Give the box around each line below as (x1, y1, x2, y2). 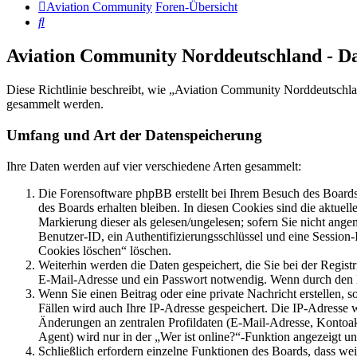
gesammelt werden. (6, 97, 104, 112)
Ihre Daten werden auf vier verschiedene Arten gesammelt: (6, 159, 301, 173)
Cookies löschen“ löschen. (38, 243, 171, 257)
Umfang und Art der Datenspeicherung (6, 127, 262, 143)
